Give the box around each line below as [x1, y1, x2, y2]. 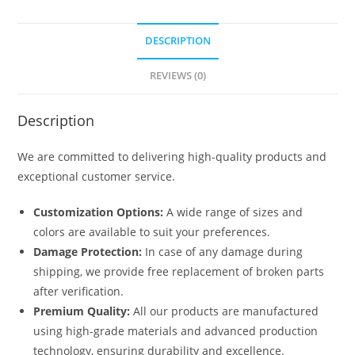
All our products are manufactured [130, 303, 319, 319]
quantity [17, 17, 62, 32]
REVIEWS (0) [149, 69, 206, 82]
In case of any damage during [142, 244, 303, 259]
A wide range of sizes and [163, 204, 303, 219]
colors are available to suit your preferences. [33, 224, 271, 239]
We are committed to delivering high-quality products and [17, 149, 327, 164]
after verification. [33, 284, 124, 299]
